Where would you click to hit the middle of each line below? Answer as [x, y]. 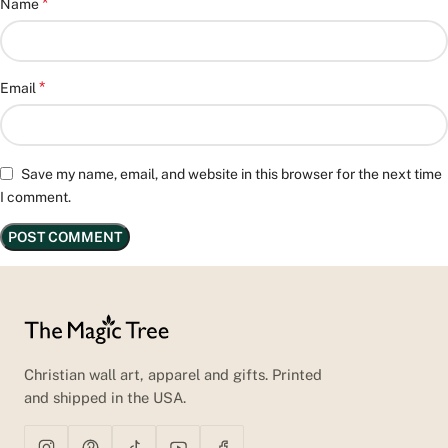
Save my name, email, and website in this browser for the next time [231, 173]
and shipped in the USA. [105, 398]
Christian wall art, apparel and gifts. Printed [173, 375]
